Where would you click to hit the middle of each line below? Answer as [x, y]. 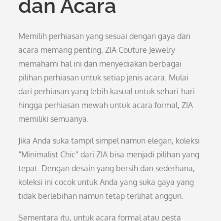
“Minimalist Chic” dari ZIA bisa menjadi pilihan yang [109, 154]
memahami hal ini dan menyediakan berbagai [100, 64]
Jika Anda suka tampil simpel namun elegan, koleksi [109, 141]
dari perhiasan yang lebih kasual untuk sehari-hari [107, 91]
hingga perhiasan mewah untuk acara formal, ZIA [106, 105]
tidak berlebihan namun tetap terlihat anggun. [101, 196]
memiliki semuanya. [54, 119]
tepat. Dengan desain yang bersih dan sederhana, [107, 168]
